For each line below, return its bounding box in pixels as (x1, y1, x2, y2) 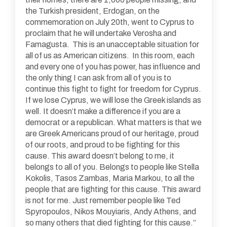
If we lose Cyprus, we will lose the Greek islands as (25, 96, 201, 105)
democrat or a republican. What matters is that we (25, 118, 202, 127)
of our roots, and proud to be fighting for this (25, 140, 180, 149)
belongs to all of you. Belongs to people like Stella (25, 163, 199, 172)
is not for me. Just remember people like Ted (25, 196, 180, 205)
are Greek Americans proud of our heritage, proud (25, 129, 199, 138)
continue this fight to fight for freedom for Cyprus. (25, 85, 201, 94)
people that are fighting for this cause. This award (25, 185, 201, 194)
